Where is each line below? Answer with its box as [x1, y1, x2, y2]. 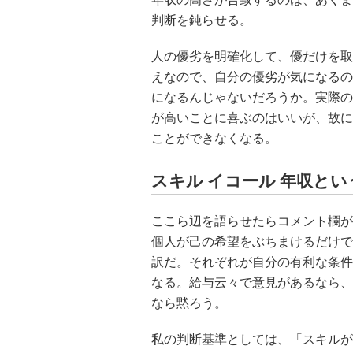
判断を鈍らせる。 [151, 13, 252, 27]
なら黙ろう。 [151, 296, 227, 310]
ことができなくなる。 [151, 132, 277, 145]
